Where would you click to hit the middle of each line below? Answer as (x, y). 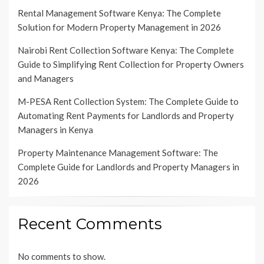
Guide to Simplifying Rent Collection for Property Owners (131, 64)
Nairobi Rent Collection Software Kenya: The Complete (126, 50)
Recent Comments (90, 224)
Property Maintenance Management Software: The (118, 152)
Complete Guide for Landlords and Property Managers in (128, 166)
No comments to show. (62, 256)
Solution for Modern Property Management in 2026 (119, 27)
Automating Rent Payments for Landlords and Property (126, 115)
